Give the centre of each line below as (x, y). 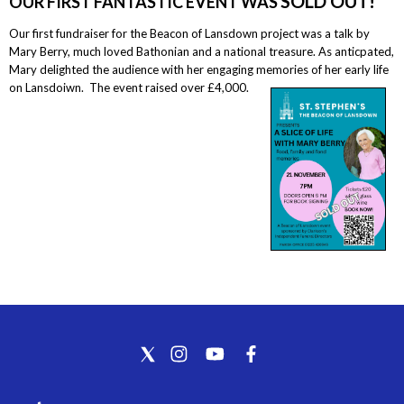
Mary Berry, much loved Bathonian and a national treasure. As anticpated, (201, 52)
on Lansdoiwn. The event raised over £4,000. (129, 88)
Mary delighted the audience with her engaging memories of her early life (198, 70)
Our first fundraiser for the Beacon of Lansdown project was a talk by (189, 34)
